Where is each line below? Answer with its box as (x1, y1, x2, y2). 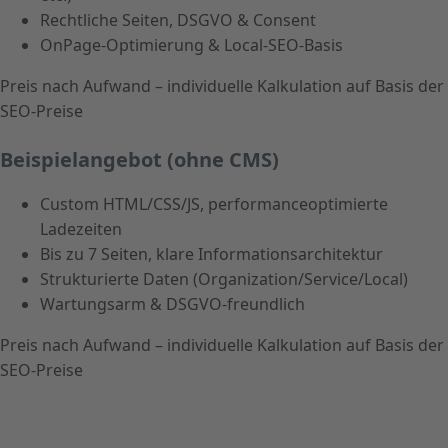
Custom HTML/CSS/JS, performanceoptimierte (40, 193, 388, 216)
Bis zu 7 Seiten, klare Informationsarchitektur (40, 243, 383, 266)
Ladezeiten (40, 218, 122, 241)
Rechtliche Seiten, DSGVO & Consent (40, 9, 316, 32)
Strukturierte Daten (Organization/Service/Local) (40, 268, 408, 291)
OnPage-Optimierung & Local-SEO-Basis (40, 34, 343, 57)
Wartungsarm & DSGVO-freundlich (40, 293, 305, 316)
